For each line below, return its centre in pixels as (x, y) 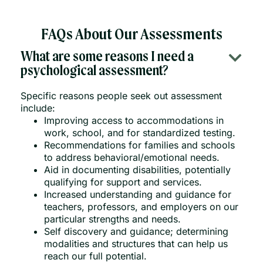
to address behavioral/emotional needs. (132, 157)
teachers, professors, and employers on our (141, 206)
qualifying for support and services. (123, 182)
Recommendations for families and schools (139, 145)
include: (38, 108)
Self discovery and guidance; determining (136, 231)
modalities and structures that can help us (136, 243)
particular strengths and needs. (112, 219)
